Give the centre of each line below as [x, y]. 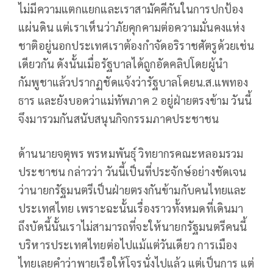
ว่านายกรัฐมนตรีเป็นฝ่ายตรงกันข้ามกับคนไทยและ [133, 190]
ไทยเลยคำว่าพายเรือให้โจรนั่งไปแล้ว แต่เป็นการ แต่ [136, 263]
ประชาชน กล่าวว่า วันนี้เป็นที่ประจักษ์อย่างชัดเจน [133, 172]
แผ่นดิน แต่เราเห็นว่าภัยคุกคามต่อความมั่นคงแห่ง [132, 27]
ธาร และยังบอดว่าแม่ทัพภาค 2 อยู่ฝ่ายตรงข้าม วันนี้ [135, 101]
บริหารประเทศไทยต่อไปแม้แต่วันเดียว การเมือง [128, 245]
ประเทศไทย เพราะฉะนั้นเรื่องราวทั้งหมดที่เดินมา [131, 208]
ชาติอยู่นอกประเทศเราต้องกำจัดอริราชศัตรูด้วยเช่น [136, 46]
